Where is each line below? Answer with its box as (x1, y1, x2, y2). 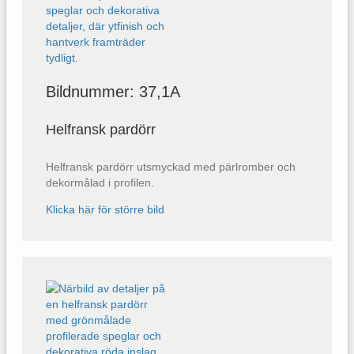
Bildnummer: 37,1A (46, 82, 180, 100)
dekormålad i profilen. (46, 176, 154, 190)
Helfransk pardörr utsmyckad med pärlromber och (46, 160, 296, 174)
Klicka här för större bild (46, 203, 164, 217)
